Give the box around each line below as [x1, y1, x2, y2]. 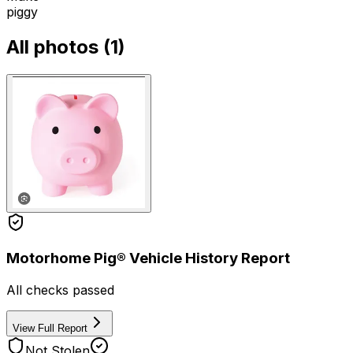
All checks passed [6, 282, 114, 299]
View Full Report [13, 322, 87, 335]
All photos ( [6, 35, 110, 59]
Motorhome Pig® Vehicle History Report [6, 249, 290, 268]
